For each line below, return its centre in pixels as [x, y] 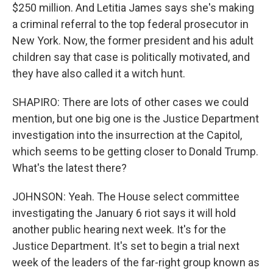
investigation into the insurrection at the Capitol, [127, 135]
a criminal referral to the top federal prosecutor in [130, 24]
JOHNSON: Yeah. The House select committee [126, 197]
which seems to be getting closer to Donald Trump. [135, 151]
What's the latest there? [69, 168]
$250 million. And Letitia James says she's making [133, 8]
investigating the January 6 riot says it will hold [124, 213]
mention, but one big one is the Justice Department [136, 119]
